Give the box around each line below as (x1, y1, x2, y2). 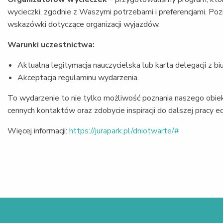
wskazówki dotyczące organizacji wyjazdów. (7, 18, 160, 30)
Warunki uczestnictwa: (7, 39, 95, 50)
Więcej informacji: (7, 125, 69, 136)
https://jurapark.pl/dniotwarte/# (69, 125, 179, 136)
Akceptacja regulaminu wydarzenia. (17, 72, 139, 83)
